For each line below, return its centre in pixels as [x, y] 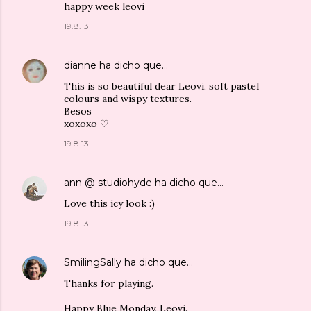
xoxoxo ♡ [86, 123]
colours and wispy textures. [128, 98]
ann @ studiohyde [108, 182]
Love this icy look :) [109, 203]
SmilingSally [93, 262]
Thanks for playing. [109, 283]
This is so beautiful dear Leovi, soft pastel [161, 86]
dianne [80, 65]
